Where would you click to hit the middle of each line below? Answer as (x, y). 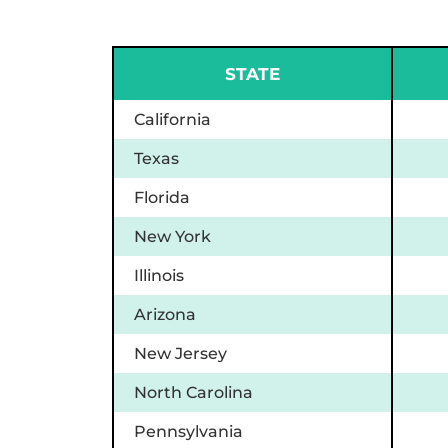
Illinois (159, 275)
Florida (162, 197)
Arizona (165, 314)
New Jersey (180, 353)
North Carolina (193, 392)
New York (172, 236)
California (172, 119)
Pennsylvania (188, 431)
